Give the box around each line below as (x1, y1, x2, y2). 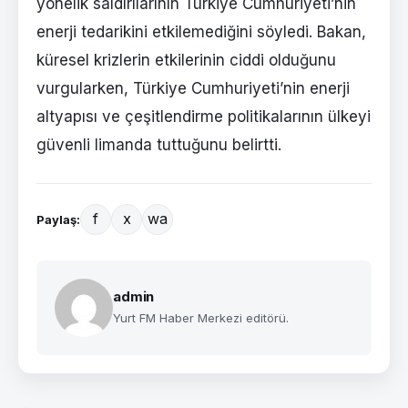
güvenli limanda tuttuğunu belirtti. (36, 135, 281, 154)
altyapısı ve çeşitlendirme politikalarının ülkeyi (36, 107, 371, 126)
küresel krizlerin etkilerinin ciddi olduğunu (36, 50, 336, 69)
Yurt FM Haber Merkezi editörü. (113, 310, 289, 325)
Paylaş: (36, 211, 80, 227)
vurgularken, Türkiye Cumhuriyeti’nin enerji (36, 78, 350, 97)
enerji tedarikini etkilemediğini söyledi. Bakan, (36, 22, 366, 41)
